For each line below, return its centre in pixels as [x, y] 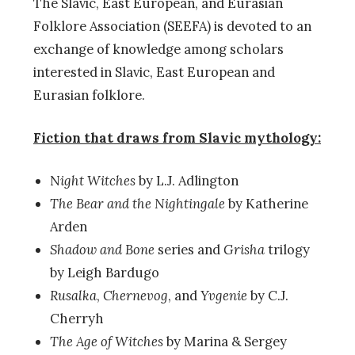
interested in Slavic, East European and [154, 73]
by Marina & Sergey [225, 342]
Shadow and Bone [102, 250]
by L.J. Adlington [187, 181]
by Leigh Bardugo [104, 273]
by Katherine [266, 204]
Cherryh [76, 319]
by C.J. [267, 296]
